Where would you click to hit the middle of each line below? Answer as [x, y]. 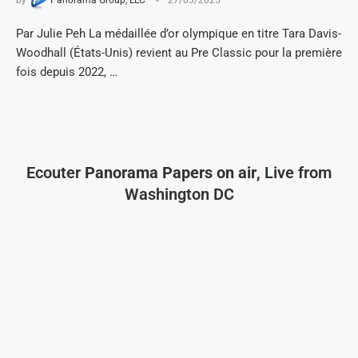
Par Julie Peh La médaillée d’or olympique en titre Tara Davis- [179, 33]
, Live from [294, 172]
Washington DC [179, 194]
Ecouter [56, 172]
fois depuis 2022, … [67, 72]
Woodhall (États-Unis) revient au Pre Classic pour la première [179, 52]
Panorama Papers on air [171, 172]
